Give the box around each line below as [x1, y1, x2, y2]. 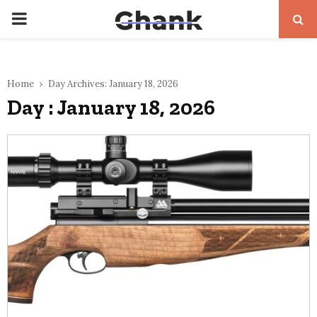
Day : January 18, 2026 [7, 95, 215, 120]
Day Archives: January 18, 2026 [48, 78, 178, 90]
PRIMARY [11, 7, 86, 29]
